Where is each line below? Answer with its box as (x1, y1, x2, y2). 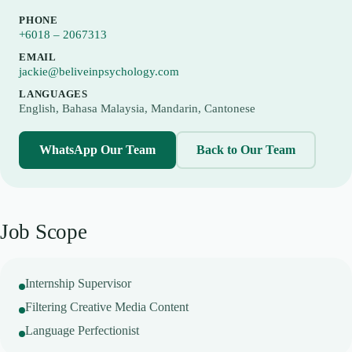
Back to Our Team (196, 143, 295, 156)
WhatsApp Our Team (39, 143, 156, 156)
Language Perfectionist (25, 324, 139, 337)
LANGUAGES (19, 88, 89, 100)
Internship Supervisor (25, 277, 131, 290)
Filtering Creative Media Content (25, 300, 189, 313)
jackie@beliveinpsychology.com (19, 65, 179, 78)
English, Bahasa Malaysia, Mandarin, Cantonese (19, 102, 255, 115)
